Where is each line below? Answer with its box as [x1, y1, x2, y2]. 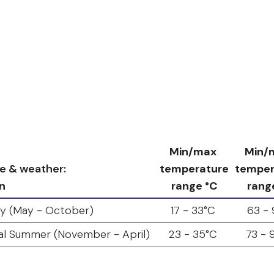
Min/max [169, 144, 220, 160]
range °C [171, 179, 218, 194]
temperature [160, 161, 229, 177]
